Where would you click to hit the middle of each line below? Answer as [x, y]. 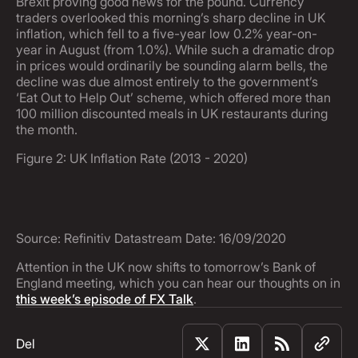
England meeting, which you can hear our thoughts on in [178, 283]
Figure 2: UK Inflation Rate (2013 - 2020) [132, 158]
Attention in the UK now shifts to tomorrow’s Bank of [166, 267]
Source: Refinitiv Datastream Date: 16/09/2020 [151, 238]
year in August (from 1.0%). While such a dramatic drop [175, 50]
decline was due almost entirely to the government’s [167, 82]
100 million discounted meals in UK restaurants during [172, 113]
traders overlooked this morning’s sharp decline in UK [171, 18]
